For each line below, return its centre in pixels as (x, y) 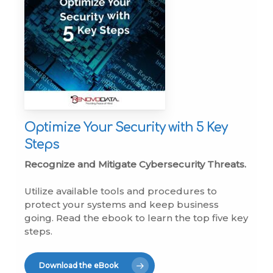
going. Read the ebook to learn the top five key (136, 218)
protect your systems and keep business (122, 205)
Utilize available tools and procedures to (121, 191)
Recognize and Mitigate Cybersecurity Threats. (136, 164)
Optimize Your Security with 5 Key (126, 127)
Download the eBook (79, 265)
